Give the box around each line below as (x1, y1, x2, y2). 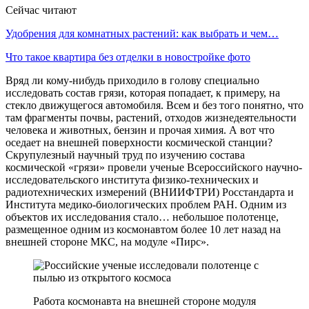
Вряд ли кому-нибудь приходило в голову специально (6, 74, 259, 86)
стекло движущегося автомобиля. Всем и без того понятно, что (6, 99, 303, 111)
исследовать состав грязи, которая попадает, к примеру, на (6, 86, 280, 99)
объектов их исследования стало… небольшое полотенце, (6, 210, 279, 223)
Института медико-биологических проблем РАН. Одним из (6, 198, 286, 210)
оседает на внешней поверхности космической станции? (6, 136, 272, 148)
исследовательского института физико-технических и (6, 173, 259, 186)
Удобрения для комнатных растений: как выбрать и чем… (6, 27, 279, 39)
